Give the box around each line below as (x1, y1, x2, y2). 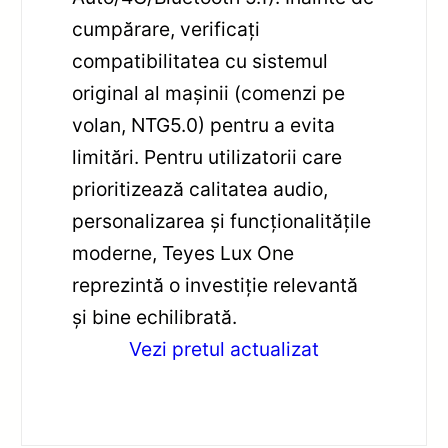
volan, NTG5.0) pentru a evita (72, 112, 336, 137)
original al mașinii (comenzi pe (72, 80, 346, 105)
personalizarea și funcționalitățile (72, 208, 372, 233)
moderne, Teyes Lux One (72, 240, 295, 265)
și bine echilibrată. (72, 304, 238, 329)
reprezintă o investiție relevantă (72, 272, 359, 297)
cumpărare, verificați (72, 16, 261, 41)
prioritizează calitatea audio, (72, 176, 329, 201)
